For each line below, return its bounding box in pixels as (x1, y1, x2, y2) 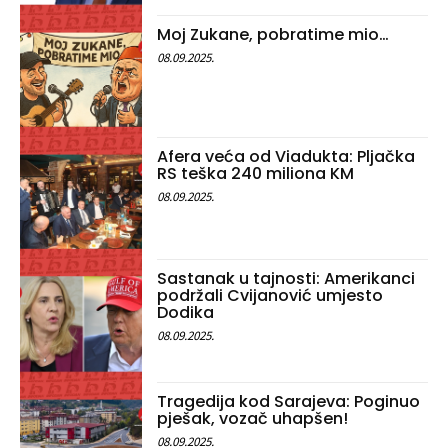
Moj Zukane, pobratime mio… (157, 22, 390, 46)
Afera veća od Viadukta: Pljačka (157, 145, 416, 169)
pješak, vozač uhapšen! (157, 406, 349, 430)
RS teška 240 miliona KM (157, 162, 355, 186)
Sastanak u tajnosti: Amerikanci (157, 267, 416, 291)
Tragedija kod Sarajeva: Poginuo (157, 389, 421, 413)
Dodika (157, 301, 215, 325)
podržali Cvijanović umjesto (157, 284, 384, 308)
